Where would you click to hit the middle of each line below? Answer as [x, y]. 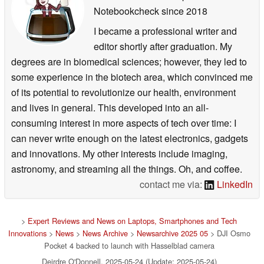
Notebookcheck [126, 11]
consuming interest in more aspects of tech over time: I [124, 123]
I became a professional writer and [165, 31]
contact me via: [172, 184]
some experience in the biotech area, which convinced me [132, 77]
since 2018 [183, 11]
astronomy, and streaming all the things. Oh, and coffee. [127, 169]
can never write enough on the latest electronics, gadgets [130, 138]
